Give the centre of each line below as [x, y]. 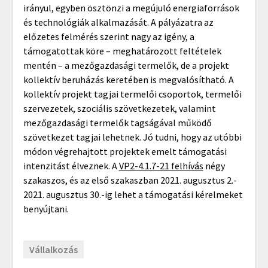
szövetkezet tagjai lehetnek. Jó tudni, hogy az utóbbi [132, 137]
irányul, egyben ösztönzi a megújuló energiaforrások [131, 7]
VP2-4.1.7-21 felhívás [161, 165]
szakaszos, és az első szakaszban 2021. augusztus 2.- [130, 180]
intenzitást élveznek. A [71, 165]
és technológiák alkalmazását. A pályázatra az [118, 22]
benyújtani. [46, 208]
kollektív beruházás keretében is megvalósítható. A [128, 79]
